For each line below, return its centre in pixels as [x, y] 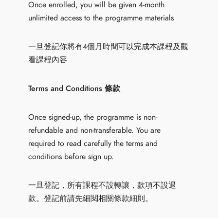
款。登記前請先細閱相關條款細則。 [91, 198]
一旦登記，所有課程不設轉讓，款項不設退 [102, 185]
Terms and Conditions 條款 [74, 88]
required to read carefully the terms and [93, 143]
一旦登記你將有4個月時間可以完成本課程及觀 [109, 46]
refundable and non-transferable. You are [95, 130]
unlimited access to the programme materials [101, 18]
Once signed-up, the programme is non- [93, 117]
